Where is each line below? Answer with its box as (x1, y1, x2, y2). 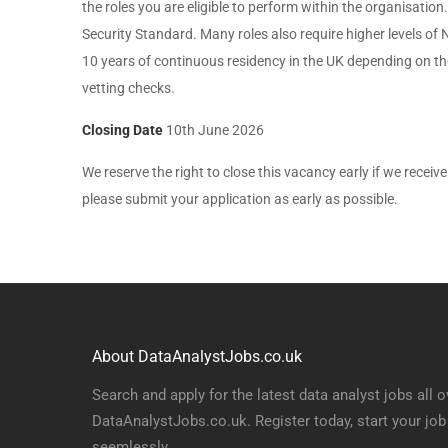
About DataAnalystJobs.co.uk (92, 347, 302, 366)
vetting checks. (82, 80, 175, 96)
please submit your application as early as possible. (82, 191, 398, 207)
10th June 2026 (163, 122, 264, 138)
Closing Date (82, 122, 163, 138)
